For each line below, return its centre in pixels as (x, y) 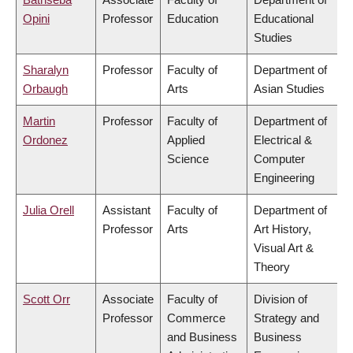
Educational (284, 19)
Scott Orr (46, 299)
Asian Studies (289, 89)
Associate (128, 299)
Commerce (196, 318)
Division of (281, 299)
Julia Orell (48, 210)
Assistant (126, 210)
